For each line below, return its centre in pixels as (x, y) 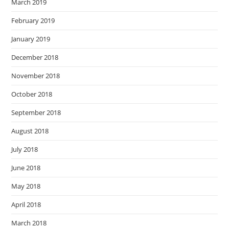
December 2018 (35, 58)
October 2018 (32, 94)
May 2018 (26, 186)
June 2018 (26, 168)
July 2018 (25, 150)
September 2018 (36, 113)
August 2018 (30, 131)
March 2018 (29, 223)
